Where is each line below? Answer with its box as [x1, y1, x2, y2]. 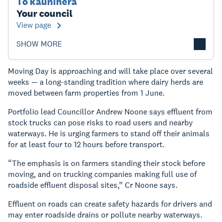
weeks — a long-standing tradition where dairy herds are [8, 77, 203, 88]
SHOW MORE [16, 39, 62, 50]
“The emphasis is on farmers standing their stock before [8, 158, 205, 169]
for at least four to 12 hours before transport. [8, 139, 165, 150]
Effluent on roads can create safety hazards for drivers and [8, 199, 212, 210]
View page [16, 20, 51, 31]
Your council [16, 7, 72, 20]
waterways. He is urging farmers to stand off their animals [8, 128, 210, 139]
